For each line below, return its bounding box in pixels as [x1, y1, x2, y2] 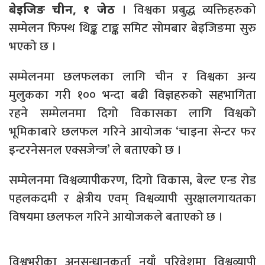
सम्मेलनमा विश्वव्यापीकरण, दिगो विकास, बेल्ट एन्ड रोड [9, 169, 256, 190]
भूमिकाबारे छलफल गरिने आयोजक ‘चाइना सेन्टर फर [9, 121, 256, 142]
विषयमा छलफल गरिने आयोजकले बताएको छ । [9, 206, 223, 227]
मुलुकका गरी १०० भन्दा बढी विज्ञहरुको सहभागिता [9, 84, 256, 105]
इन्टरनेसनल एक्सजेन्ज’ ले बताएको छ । [9, 139, 182, 160]
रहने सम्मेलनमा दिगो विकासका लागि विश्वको [9, 102, 256, 124]
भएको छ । [9, 35, 56, 57]
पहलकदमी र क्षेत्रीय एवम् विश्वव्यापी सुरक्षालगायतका [9, 188, 256, 209]
